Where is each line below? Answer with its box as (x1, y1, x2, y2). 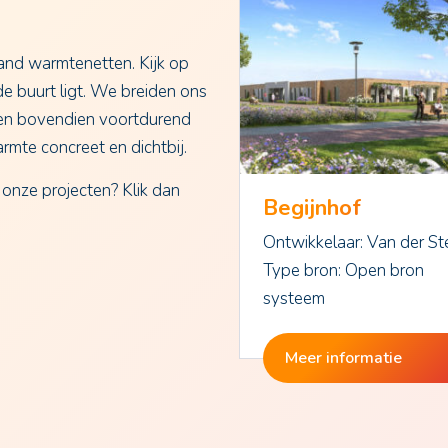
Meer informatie (285, 346, 403, 369)
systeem (262, 286, 325, 310)
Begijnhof (262, 192, 361, 223)
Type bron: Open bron (262, 258, 424, 282)
